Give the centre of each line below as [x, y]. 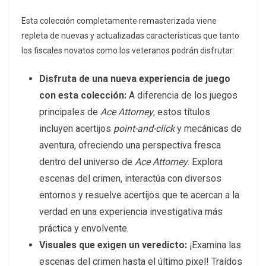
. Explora [205, 162]
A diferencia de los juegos [182, 96]
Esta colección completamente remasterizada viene [119, 21]
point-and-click [143, 129]
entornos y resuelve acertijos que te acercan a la [139, 195]
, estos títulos [182, 112]
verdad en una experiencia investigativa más [131, 212]
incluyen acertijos [75, 129]
